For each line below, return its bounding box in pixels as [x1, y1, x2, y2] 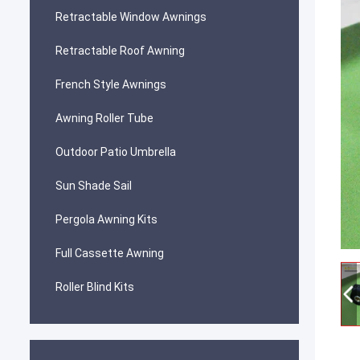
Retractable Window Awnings [55, 10, 207, 23]
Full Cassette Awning [55, 247, 164, 260]
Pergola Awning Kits [55, 213, 157, 226]
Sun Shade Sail [55, 179, 132, 192]
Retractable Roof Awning [55, 44, 185, 57]
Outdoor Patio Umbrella [55, 145, 176, 158]
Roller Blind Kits [55, 280, 134, 293]
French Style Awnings [55, 78, 166, 91]
